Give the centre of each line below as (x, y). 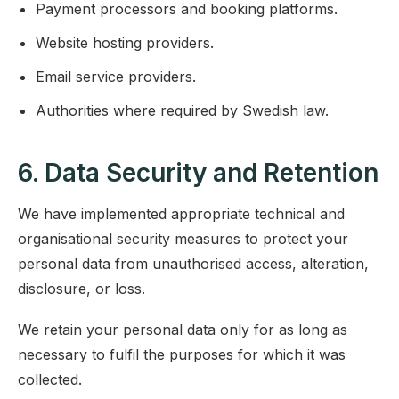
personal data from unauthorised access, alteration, (193, 264)
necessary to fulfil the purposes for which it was (182, 354)
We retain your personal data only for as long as (183, 330)
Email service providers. (116, 77)
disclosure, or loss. (81, 289)
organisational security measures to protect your (183, 239)
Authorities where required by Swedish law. (182, 110)
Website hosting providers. (125, 43)
